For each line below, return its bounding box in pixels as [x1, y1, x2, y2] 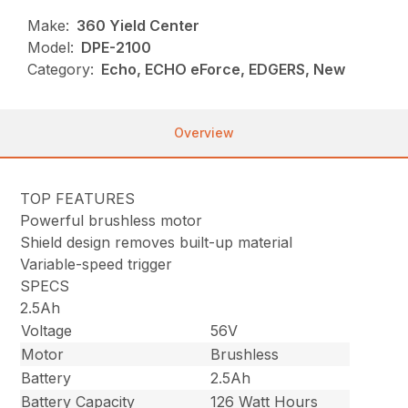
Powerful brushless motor [20, 211, 203, 230]
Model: [27, 38, 75, 57]
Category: [27, 60, 95, 79]
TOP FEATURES [20, 189, 136, 209]
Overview [174, 125, 234, 141]
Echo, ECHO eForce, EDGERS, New [101, 60, 346, 79]
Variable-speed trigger [20, 255, 173, 274]
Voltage [21, 321, 73, 341]
